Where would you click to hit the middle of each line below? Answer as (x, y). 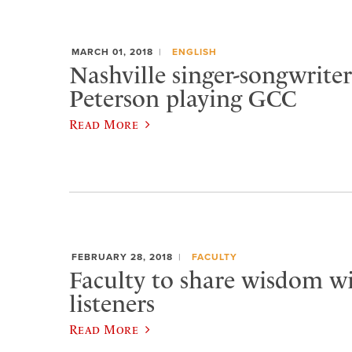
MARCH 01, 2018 (112, 51)
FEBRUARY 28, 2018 (122, 257)
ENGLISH (194, 51)
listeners (112, 304)
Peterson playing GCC (183, 99)
